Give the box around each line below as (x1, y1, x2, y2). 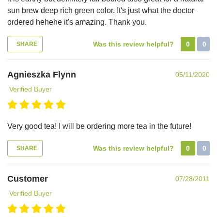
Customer (7, 173, 48, 184)
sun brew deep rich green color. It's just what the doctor (7, 6, 194, 15)
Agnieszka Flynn (7, 69, 76, 79)
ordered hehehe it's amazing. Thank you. (7, 17, 147, 26)
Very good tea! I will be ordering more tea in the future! (7, 122, 191, 130)
